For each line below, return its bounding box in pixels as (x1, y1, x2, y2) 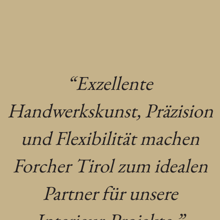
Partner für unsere (42, 180, 178, 206)
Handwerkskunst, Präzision (7, 98, 213, 124)
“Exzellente (67, 70, 153, 96)
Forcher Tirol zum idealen (12, 153, 208, 179)
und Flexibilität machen (21, 125, 199, 151)
